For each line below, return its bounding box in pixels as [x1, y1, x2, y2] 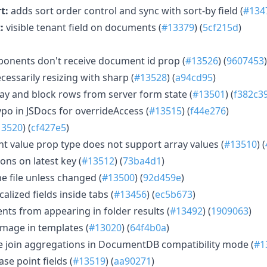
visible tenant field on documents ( [4, 20, 162, 34]
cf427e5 [31, 120, 66, 134]
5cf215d [203, 20, 238, 34]
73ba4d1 [123, 154, 162, 167]
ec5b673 [155, 187, 193, 201]
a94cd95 [175, 70, 213, 84]
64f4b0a [130, 221, 166, 234]
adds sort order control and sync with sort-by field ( [8, 4, 243, 17]
